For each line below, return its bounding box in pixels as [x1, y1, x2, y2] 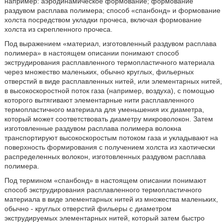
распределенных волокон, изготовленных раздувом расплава [4, 153, 206, 161]
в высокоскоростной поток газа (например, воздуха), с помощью [4, 87, 215, 95]
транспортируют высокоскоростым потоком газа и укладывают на [4, 134, 218, 142]
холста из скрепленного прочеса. [4, 25, 112, 34]
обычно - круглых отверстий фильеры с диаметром [4, 205, 171, 213]
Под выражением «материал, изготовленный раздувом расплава [4, 40, 217, 48]
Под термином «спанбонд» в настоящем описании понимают [4, 176, 206, 185]
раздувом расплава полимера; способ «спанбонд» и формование [4, 6, 221, 15]
